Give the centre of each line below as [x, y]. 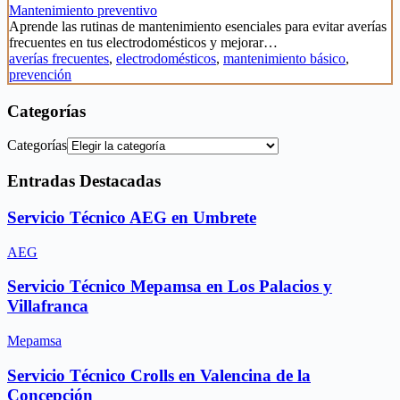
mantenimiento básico [284, 58]
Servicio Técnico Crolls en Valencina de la [159, 375]
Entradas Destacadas [84, 181]
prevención [40, 74]
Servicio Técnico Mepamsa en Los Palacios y [170, 287]
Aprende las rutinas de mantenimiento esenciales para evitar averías [198, 26]
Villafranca [48, 306]
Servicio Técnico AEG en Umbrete [132, 217]
